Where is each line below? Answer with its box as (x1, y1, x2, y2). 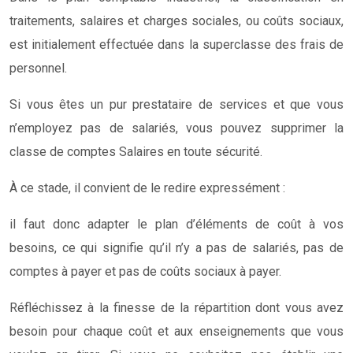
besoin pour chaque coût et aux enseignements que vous (9, 323, 344, 339)
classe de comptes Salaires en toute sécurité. (9, 143, 262, 159)
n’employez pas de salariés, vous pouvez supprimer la (9, 120, 344, 136)
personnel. (9, 60, 67, 76)
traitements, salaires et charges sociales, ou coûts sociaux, (9, 13, 344, 28)
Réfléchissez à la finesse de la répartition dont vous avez (9, 299, 344, 315)
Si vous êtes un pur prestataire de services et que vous (9, 96, 344, 112)
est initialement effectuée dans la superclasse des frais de (9, 36, 344, 52)
